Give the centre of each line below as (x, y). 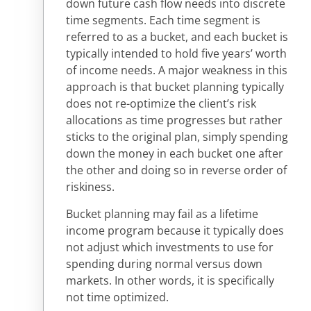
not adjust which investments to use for (170, 247)
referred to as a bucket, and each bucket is (177, 37)
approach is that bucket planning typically (175, 87)
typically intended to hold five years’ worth (176, 54)
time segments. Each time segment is (163, 20)
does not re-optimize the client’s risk (161, 104)
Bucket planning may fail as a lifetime (162, 213)
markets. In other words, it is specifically (170, 280)
